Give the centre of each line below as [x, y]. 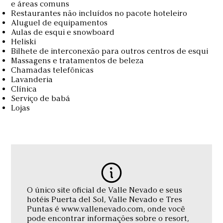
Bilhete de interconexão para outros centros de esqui [110, 51]
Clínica [24, 89]
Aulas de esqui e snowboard [63, 32]
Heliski [24, 41]
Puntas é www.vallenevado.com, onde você [106, 209]
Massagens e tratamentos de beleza [78, 60]
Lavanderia [32, 79]
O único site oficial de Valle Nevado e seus [105, 190]
